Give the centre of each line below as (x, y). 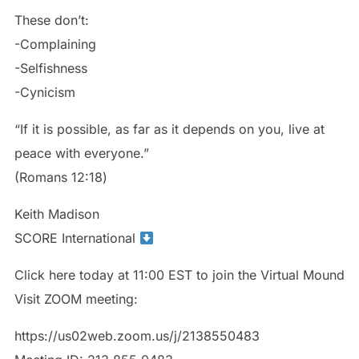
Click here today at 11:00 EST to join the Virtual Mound (179, 275)
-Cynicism (44, 93)
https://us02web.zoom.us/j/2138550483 (137, 336)
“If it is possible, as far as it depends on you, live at (169, 129)
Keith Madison (58, 214)
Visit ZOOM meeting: (76, 299)
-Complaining (57, 44)
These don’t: (51, 20)
